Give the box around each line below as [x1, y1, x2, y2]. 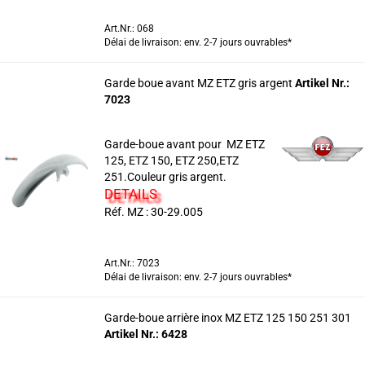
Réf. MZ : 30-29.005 [103, 205, 203, 218]
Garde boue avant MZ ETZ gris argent [103, 77, 295, 90]
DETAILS [103, 186, 157, 202]
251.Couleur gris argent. [103, 170, 226, 183]
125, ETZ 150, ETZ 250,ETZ [103, 154, 239, 167]
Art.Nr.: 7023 [103, 257, 160, 269]
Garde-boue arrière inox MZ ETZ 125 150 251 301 [103, 311, 351, 324]
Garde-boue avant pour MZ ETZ [103, 138, 265, 151]
